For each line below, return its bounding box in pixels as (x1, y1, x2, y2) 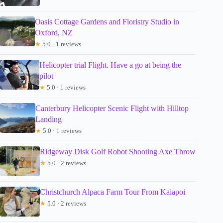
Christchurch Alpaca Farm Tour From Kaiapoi (40, 187, 185, 196)
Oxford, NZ (35, 28, 73, 37)
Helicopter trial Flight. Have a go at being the (39, 60, 182, 69)
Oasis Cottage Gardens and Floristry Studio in (35, 17, 180, 26)
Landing (35, 114, 62, 123)
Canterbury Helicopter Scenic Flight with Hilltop (35, 104, 189, 112)
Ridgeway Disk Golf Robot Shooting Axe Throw (40, 147, 196, 156)
